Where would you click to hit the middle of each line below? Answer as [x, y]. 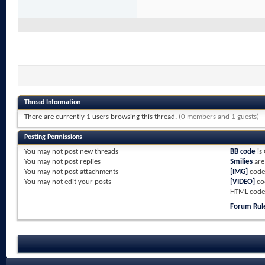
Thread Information [52, 103]
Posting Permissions [53, 138]
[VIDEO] [242, 182]
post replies [82, 162]
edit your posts [87, 182]
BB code [243, 152]
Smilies [241, 162]
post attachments [91, 172]
